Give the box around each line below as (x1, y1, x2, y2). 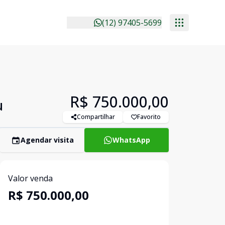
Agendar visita (20, 135, 74, 145)
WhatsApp (112, 135, 150, 145)
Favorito (137, 113, 161, 121)
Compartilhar (77, 113, 115, 121)
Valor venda (8, 173, 53, 184)
